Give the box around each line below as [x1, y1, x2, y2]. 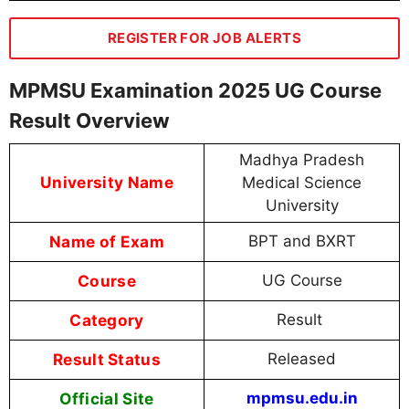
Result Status [52, 350, 162, 370]
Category [69, 310, 144, 330]
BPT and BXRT [247, 232, 356, 251]
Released [267, 350, 336, 369]
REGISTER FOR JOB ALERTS [107, 29, 302, 47]
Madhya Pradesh [239, 151, 364, 170]
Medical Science [242, 173, 362, 193]
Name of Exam [49, 232, 164, 252]
